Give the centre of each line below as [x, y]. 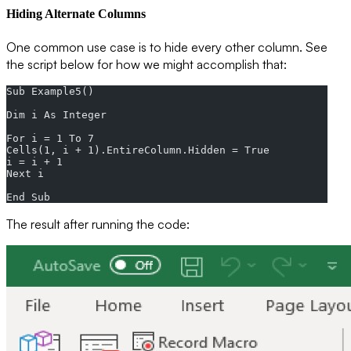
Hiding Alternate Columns [76, 14]
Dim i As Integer [63, 114]
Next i [31, 173]
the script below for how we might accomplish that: [147, 64]
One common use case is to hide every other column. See [167, 47]
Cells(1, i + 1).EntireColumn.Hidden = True [144, 150]
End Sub [28, 197]
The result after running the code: [98, 224]
